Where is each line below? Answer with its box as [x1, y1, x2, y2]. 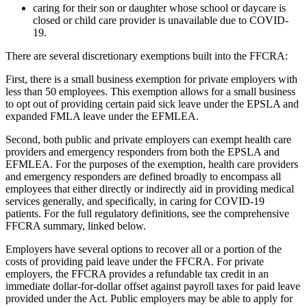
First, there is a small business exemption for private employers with [5, 73, 297, 85]
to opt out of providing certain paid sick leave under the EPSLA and [5, 97, 299, 110]
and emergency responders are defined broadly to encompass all [5, 170, 281, 182]
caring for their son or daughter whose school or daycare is [33, 1, 286, 14]
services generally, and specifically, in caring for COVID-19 [5, 195, 265, 207]
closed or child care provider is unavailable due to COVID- [33, 14, 288, 26]
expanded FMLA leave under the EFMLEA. [5, 110, 199, 122]
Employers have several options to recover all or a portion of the [5, 243, 282, 255]
